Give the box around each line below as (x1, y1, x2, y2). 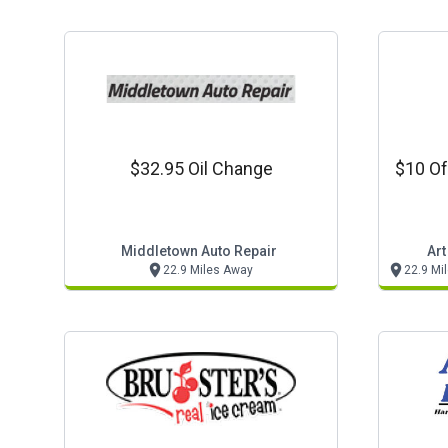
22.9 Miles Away (162, 263, 253, 277)
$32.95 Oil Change (129, 158, 273, 179)
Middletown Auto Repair (121, 243, 277, 259)
